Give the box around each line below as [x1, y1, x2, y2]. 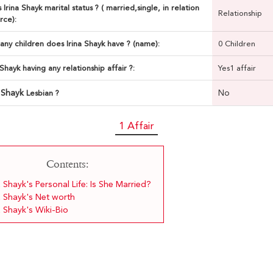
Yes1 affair [218, 63, 256, 73]
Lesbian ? [26, 88, 59, 98]
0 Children [218, 39, 255, 49]
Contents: [46, 158, 89, 171]
